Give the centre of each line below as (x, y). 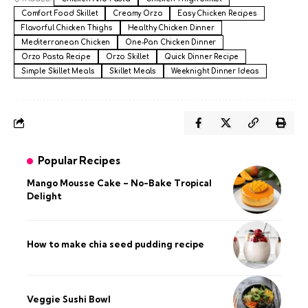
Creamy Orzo (138, 13)
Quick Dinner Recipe (201, 56)
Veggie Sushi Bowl (69, 299)
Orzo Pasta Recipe (56, 56)
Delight (44, 196)
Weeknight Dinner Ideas (216, 71)
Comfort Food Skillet (60, 13)
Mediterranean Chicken (66, 42)
